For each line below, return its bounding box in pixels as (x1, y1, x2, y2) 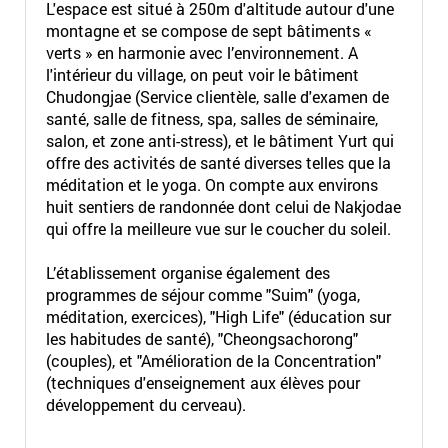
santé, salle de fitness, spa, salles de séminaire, (45, 108, 378, 129)
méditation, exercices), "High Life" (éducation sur (45, 306, 391, 327)
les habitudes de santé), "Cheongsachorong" (45, 328, 358, 349)
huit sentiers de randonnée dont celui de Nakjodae (45, 196, 401, 217)
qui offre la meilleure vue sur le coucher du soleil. (45, 218, 391, 239)
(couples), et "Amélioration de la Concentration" (45, 350, 381, 371)
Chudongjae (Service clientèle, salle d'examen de (45, 86, 389, 107)
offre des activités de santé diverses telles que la (45, 152, 391, 173)
